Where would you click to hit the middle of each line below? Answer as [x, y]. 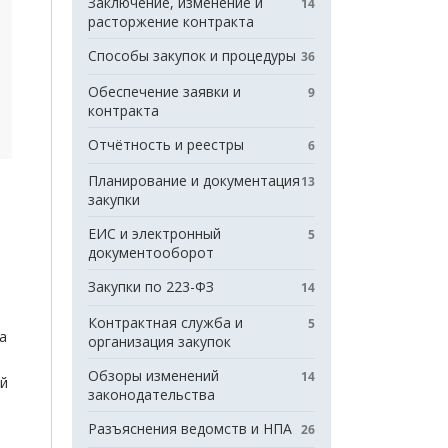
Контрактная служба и [165, 322]
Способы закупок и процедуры [192, 55]
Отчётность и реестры [166, 144]
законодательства [151, 394]
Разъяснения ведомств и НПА [190, 428]
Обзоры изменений [153, 375]
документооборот [151, 252]
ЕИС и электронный [154, 233]
